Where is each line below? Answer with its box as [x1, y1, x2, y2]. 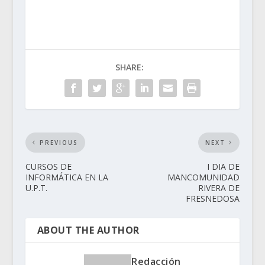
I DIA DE [207, 160, 240, 172]
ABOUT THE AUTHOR [37, 223, 140, 237]
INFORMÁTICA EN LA [25, 171, 108, 183]
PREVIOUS [39, 138, 78, 147]
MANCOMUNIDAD [167, 171, 240, 183]
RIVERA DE [198, 182, 240, 193]
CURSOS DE [25, 160, 72, 172]
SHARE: [115, 61, 144, 73]
